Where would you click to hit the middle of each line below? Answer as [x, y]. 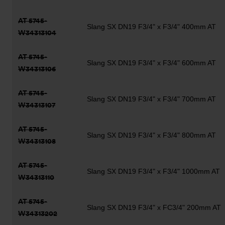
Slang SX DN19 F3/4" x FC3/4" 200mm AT [154, 207]
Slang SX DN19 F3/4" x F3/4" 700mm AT [151, 99]
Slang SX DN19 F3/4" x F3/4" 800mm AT [151, 135]
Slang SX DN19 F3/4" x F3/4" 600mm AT [151, 63]
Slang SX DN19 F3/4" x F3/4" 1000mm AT [153, 171]
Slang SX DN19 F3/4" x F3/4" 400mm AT [151, 27]
